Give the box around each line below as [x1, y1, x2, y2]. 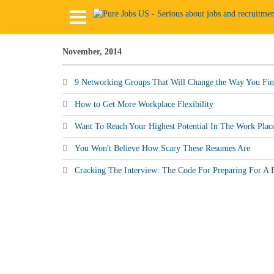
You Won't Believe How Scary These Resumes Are [75, 144, 250, 153]
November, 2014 [62, 47, 122, 56]
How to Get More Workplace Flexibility [75, 100, 213, 109]
